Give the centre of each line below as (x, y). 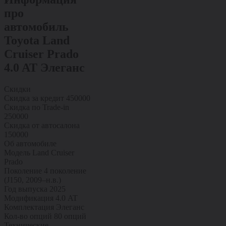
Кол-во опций (28, 216)
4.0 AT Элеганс (44, 67)
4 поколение (65, 171)
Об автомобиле (30, 143)
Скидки (17, 89)
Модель (17, 152)
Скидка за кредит (34, 98)
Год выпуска (26, 189)
